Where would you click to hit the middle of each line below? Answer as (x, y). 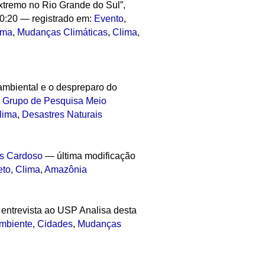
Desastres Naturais (62, 114)
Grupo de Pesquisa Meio (55, 101)
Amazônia (66, 169)
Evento (109, 19)
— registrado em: (57, 19)
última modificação (96, 156)
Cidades (55, 224)
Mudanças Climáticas (63, 33)
